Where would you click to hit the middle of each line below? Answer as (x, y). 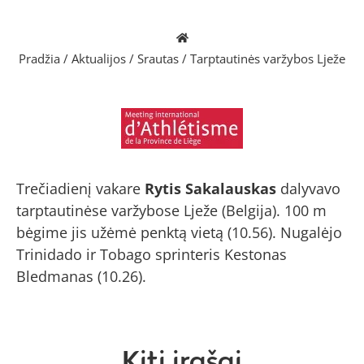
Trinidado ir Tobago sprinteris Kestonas (152, 255)
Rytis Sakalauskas (210, 189)
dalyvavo (308, 189)
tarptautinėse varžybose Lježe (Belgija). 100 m (171, 211)
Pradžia (39, 58)
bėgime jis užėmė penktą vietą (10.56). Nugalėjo (179, 233)
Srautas (158, 58)
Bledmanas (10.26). (81, 277)
